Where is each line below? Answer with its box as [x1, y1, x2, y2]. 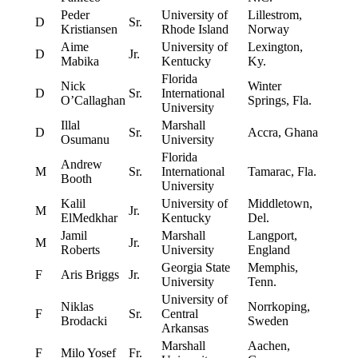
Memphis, [247, 261, 298, 275]
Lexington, [247, 40, 303, 54]
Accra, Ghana [247, 125, 318, 140]
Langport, [247, 229, 297, 243]
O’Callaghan [60, 93, 125, 108]
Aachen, [247, 339, 290, 353]
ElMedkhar [60, 211, 117, 225]
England [247, 243, 290, 257]
